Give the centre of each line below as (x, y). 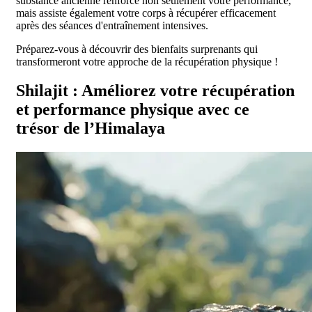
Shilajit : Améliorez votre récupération (155, 91)
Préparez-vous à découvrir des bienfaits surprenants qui (137, 49)
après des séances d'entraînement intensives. (112, 25)
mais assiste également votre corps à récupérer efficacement (146, 13)
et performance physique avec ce (133, 110)
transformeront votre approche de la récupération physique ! (147, 61)
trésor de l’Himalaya (91, 128)
